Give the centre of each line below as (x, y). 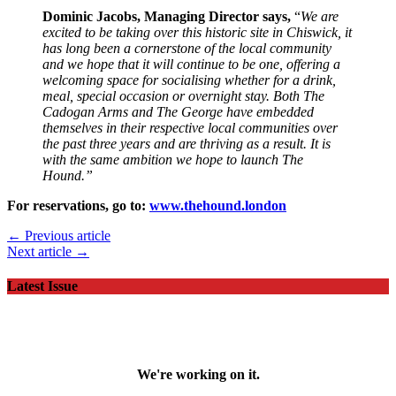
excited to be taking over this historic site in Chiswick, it (197, 32)
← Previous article (59, 235)
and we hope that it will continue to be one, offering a (191, 64)
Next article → (48, 251)
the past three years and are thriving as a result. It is (187, 143)
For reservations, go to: (78, 205)
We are (320, 16)
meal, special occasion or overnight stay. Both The (183, 95)
